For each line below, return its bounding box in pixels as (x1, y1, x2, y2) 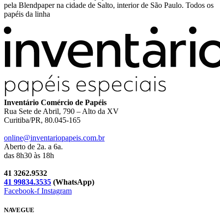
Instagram (41, 187, 72, 195)
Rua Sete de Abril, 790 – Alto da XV (4, 107, 119, 116)
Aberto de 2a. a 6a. (4, 142, 63, 151)
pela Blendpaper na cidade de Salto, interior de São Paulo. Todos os (4, 1, 214, 10)
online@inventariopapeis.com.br (4, 134, 105, 142)
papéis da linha (4, 10, 50, 19)
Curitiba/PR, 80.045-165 (4, 116, 81, 125)
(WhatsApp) (51, 178, 94, 187)
